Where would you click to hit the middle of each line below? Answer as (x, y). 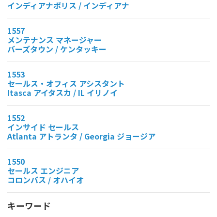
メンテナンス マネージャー (54, 39)
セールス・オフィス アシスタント (66, 83)
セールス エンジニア (43, 170)
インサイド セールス (43, 127)
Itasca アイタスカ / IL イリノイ (62, 92)
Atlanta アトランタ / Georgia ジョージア (81, 136)
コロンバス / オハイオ (46, 179)
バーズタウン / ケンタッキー (57, 49)
